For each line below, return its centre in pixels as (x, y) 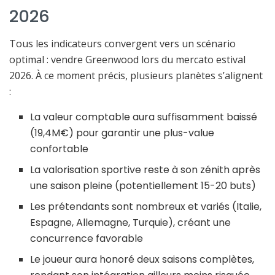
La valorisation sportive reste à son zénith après (145, 170)
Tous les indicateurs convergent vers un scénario (122, 44)
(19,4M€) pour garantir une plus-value (122, 133)
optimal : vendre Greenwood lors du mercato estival (127, 60)
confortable (60, 149)
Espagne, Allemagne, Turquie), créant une (131, 223)
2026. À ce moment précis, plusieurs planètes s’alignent (136, 76)
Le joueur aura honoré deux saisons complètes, (142, 260)
